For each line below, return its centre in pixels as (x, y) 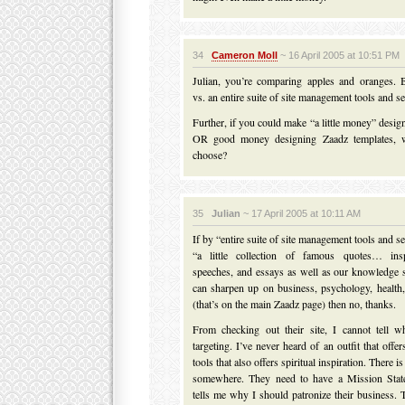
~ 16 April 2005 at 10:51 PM (338, 55)
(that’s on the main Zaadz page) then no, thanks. (294, 304)
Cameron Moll (244, 55)
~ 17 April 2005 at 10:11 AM (300, 213)
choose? (209, 155)
